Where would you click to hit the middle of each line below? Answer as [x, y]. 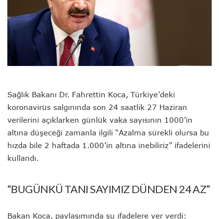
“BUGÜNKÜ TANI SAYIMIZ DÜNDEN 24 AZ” [109, 189]
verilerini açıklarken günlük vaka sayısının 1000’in [100, 120]
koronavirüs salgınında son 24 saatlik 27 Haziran [97, 107]
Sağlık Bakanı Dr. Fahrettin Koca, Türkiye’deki [91, 94]
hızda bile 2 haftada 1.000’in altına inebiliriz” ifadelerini [109, 145]
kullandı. [23, 158]
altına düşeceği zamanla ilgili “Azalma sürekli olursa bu [108, 132]
